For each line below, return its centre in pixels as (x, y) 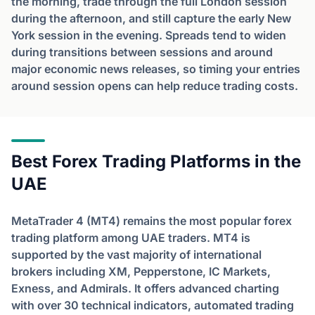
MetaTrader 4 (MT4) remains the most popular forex (152, 221)
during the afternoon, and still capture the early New (151, 18)
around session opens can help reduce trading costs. (155, 86)
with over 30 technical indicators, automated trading (153, 305)
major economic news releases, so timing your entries (156, 69)
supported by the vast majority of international (136, 255)
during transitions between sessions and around (142, 52)
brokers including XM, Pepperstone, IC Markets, (141, 271)
